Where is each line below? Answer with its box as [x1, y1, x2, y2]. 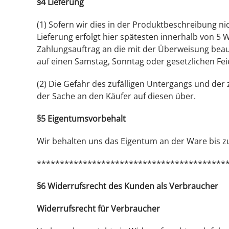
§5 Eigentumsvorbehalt [37, 113, 126, 124]
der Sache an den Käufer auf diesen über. [37, 90, 196, 102]
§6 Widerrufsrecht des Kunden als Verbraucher [37, 180, 218, 192]
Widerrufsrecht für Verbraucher [37, 203, 160, 214]
